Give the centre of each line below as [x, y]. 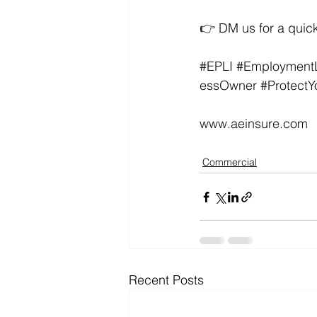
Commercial [230, 162]
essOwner [228, 86]
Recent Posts [166, 280]
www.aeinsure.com [254, 124]
